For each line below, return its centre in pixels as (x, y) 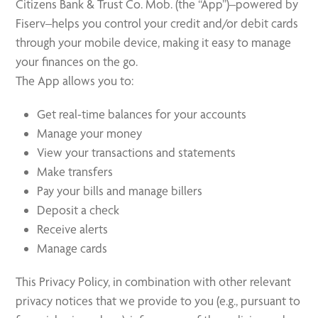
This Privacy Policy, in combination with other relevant (154, 281)
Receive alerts (73, 229)
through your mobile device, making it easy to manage (154, 42)
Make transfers (75, 171)
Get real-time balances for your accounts (142, 114)
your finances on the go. (77, 61)
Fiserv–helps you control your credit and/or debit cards (157, 23)
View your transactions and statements (137, 152)
